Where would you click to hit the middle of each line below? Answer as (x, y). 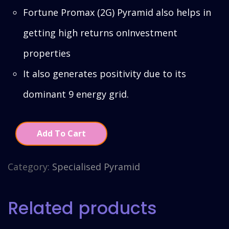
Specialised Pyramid (96, 166)
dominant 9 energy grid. (76, 94)
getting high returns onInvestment (100, 32)
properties (47, 53)
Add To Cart (61, 133)
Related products (82, 208)
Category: (30, 166)
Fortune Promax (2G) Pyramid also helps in (117, 12)
